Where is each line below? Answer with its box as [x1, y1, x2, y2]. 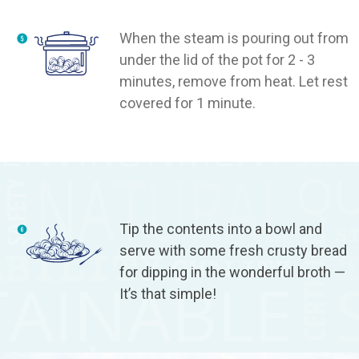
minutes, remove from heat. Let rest [119, 72, 349, 90]
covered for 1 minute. [119, 94, 256, 111]
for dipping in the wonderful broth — [119, 263, 346, 280]
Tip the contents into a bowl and [119, 220, 323, 237]
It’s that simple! [119, 284, 217, 302]
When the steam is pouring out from [119, 29, 349, 46]
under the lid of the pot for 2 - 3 [119, 50, 316, 68]
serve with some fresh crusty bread [119, 241, 348, 259]
